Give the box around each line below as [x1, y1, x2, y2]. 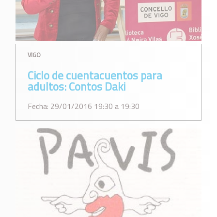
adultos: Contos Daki [28, 77, 125, 95]
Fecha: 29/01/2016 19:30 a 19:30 [28, 100, 139, 112]
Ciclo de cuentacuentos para [28, 66, 162, 84]
